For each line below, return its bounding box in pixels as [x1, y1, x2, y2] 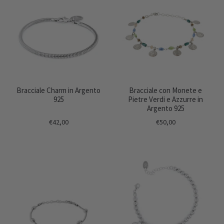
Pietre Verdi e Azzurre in [128, 94, 203, 104]
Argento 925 [146, 103, 184, 113]
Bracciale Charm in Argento [16, 85, 100, 95]
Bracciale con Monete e [129, 85, 202, 95]
